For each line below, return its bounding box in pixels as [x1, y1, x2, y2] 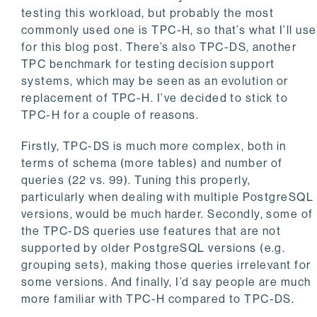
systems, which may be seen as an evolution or [21, 74, 289, 88]
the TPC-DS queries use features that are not [21, 224, 282, 238]
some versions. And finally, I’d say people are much [21, 275, 311, 289]
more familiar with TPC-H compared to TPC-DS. [21, 292, 295, 306]
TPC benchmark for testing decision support [21, 57, 275, 71]
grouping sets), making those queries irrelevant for [21, 258, 311, 272]
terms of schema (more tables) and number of [21, 156, 283, 171]
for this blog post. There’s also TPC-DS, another [21, 40, 297, 54]
